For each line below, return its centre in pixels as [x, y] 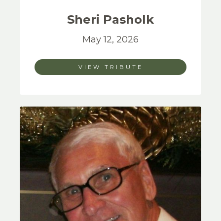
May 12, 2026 [110, 39]
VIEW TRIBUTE [110, 67]
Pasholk [129, 19]
